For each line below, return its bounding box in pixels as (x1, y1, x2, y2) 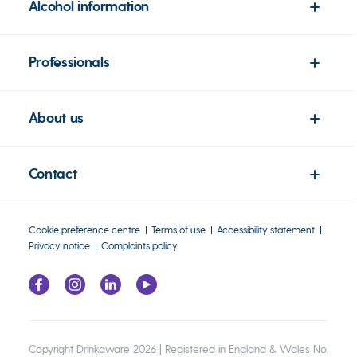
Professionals (28, 53, 110, 71)
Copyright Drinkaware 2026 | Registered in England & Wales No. (28, 343, 328, 355)
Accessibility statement (216, 224, 315, 236)
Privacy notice (28, 240, 90, 252)
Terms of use (151, 224, 206, 236)
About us (28, 109, 84, 127)
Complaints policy (100, 240, 178, 252)
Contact (28, 165, 77, 182)
